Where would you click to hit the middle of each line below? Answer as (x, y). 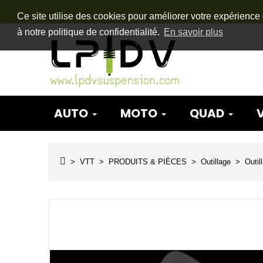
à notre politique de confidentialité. (89, 32)
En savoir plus (193, 32)
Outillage (216, 161)
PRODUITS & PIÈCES (148, 161)
